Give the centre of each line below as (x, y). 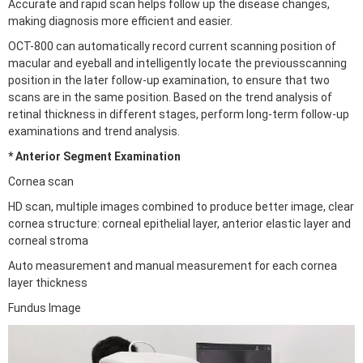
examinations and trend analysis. (94, 131)
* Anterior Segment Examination (94, 156)
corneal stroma (48, 241)
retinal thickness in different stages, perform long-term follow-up (179, 114)
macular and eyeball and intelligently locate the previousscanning (177, 63)
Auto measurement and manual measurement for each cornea (173, 266)
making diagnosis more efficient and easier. (120, 21)
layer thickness (48, 283)
